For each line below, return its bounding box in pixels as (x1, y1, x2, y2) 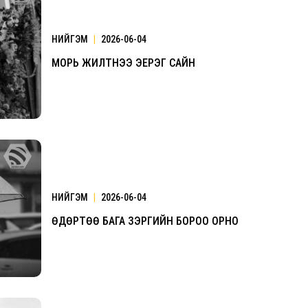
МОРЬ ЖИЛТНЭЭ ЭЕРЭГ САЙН (52, 56, 195, 69)
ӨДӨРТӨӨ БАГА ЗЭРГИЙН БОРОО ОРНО (52, 214, 239, 228)
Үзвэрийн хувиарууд (161, 178, 256, 191)
